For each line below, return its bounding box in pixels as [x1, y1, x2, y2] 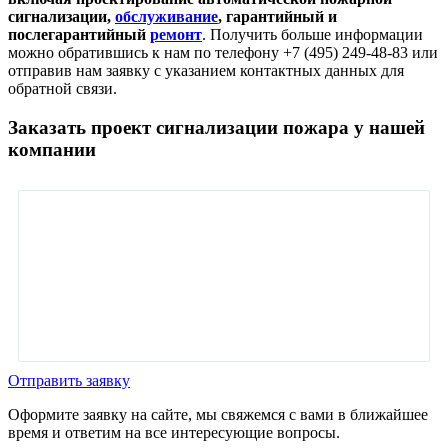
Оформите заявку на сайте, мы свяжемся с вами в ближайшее [8, 405, 428, 423]
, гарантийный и [218, 8, 337, 26]
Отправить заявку [8, 371, 130, 389]
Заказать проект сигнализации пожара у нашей [8, 116, 425, 138]
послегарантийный [8, 26, 150, 44]
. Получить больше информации [202, 26, 423, 44]
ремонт [150, 26, 202, 44]
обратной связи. [8, 80, 117, 98]
